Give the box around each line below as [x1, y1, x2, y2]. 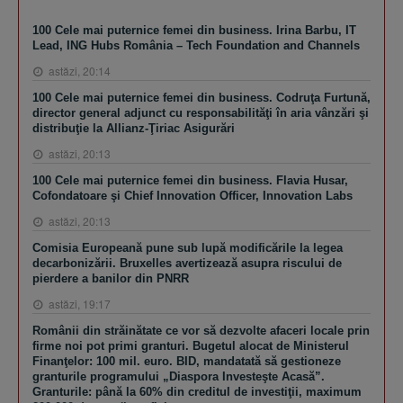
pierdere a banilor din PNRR [32, 271, 189, 285]
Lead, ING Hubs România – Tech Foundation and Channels [32, 38, 360, 52]
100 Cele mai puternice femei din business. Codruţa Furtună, [32, 90, 371, 104]
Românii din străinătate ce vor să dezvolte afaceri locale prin [32, 323, 370, 337]
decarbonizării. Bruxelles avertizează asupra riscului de [32, 255, 342, 270]
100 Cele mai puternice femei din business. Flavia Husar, [32, 173, 348, 187]
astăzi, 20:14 [46, 62, 111, 78]
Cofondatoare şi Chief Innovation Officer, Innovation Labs [32, 188, 353, 202]
